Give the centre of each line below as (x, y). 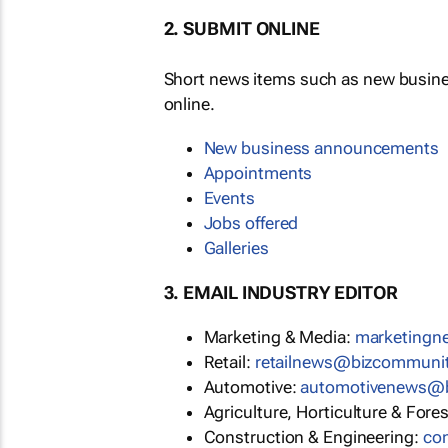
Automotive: (252, 387)
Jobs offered (251, 223)
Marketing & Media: (279, 337)
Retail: (229, 362)
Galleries (236, 248)
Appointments (258, 173)
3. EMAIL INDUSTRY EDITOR (281, 293)
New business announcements (321, 148)
